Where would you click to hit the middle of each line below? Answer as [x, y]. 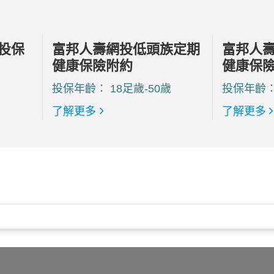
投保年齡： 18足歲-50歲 [112, 88]
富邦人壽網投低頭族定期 [126, 49]
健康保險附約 [93, 65]
